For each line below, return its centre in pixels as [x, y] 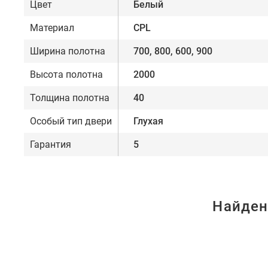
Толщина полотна [70, 98]
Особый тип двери [71, 121]
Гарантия [51, 145]
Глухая [148, 121]
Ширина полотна [68, 51]
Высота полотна [66, 75]
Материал [52, 28]
